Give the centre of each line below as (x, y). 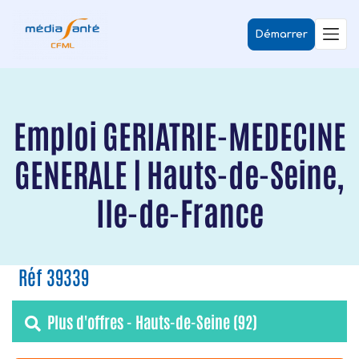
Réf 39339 (54, 276)
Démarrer (281, 34)
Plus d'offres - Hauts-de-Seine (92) (152, 321)
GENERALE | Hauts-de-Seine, (179, 173)
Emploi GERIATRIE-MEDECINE (179, 135)
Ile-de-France (179, 212)
